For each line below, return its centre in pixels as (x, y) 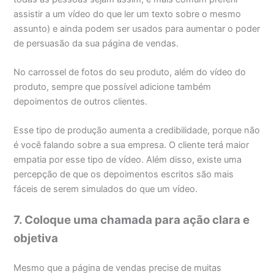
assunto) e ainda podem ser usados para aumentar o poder (137, 28)
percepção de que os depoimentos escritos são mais (124, 175)
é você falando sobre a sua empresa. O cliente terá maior (131, 145)
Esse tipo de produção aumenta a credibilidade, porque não (137, 131)
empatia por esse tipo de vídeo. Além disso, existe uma (128, 160)
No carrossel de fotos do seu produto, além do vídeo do (130, 72)
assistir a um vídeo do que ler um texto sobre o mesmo (128, 14)
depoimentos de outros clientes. (81, 101)
